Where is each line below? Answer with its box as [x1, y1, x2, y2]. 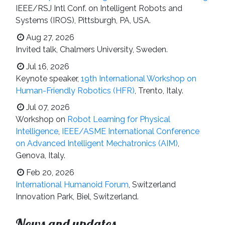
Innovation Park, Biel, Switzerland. [16, 191, 139, 201]
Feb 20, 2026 [26, 167, 74, 177]
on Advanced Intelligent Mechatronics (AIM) [16, 139, 178, 149]
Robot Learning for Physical [67, 115, 170, 125]
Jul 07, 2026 [26, 102, 70, 113]
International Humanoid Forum [16, 179, 129, 189]
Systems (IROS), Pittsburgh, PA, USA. [16, 16, 151, 26]
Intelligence [16, 127, 58, 137]
